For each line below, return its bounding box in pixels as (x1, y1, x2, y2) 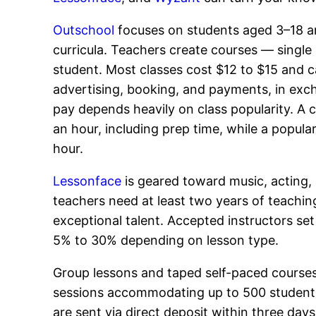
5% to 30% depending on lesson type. (53, 233, 279, 248)
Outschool (53, 23, 115, 37)
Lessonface (53, 174, 122, 188)
